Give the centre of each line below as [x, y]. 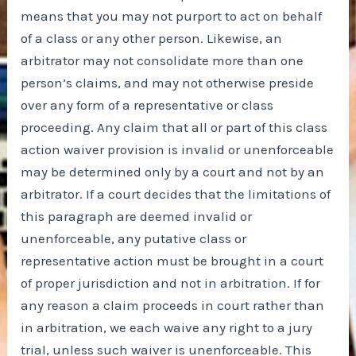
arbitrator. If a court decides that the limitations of [176, 194]
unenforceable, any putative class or [134, 239]
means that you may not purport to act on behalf [172, 16]
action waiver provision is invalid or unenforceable [178, 150]
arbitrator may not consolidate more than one [163, 61]
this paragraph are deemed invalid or [137, 217]
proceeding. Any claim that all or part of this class [174, 128]
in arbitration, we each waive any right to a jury [167, 328]
